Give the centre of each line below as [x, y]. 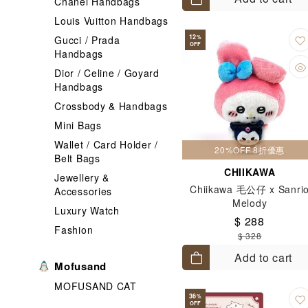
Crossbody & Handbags [111, 106]
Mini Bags [78, 125]
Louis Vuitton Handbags [111, 21]
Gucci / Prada [87, 40]
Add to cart [263, 257]
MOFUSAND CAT [96, 286]
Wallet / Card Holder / [106, 144]
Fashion [74, 230]
